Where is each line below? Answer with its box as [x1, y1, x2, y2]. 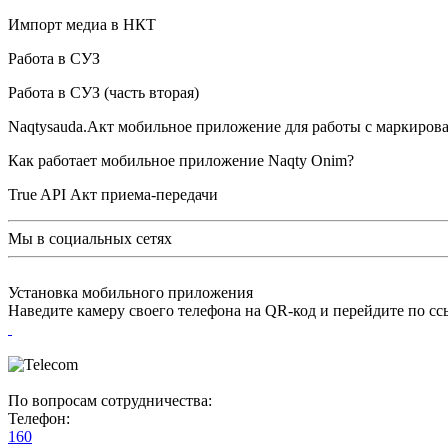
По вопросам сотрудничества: [8, 391, 212, 409]
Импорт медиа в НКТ [8, 15, 156, 33]
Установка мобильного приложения [8, 283, 253, 301]
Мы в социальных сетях [8, 229, 172, 247]
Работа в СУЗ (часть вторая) [8, 83, 199, 101]
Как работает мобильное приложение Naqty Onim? [8, 151, 354, 169]
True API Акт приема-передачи [8, 185, 218, 203]
